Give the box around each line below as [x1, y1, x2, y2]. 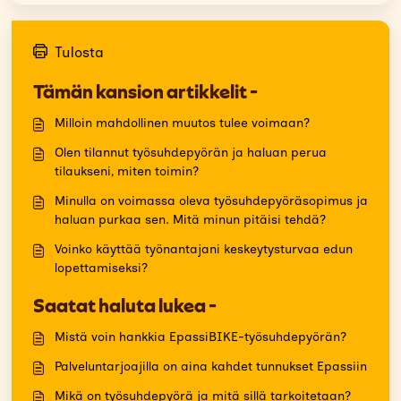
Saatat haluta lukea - [33, 294, 217, 317]
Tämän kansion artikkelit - [33, 81, 258, 103]
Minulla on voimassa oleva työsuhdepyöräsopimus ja [55, 193, 368, 209]
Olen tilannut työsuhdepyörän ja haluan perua [55, 145, 327, 160]
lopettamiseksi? [55, 260, 148, 276]
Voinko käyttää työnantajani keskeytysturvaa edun [55, 242, 353, 257]
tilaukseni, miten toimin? [55, 164, 199, 179]
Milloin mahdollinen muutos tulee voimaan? [55, 115, 310, 131]
